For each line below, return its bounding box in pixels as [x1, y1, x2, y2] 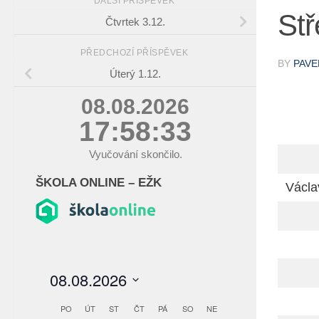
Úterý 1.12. [110, 68, 161, 80]
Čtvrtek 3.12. [105, 16, 165, 28]
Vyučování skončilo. [88, 148, 182, 161]
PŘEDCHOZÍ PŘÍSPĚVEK [80, 48, 191, 58]
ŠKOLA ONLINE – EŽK [36, 176, 162, 189]
